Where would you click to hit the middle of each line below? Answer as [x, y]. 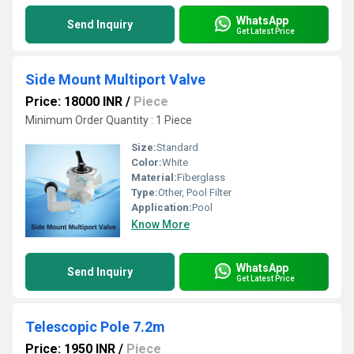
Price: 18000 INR [74, 102]
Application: [162, 207]
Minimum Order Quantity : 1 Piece [109, 120]
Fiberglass [201, 177]
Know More [160, 224]
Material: [154, 177]
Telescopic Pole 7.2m [95, 327]
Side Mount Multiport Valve [115, 79]
